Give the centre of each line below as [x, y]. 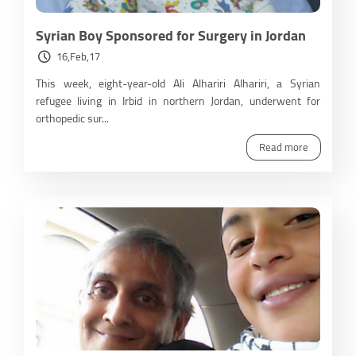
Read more [284, 147]
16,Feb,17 [78, 57]
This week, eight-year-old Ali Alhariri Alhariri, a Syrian [178, 84]
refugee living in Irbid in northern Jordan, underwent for [178, 101]
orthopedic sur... [72, 119]
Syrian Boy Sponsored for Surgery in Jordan [171, 36]
